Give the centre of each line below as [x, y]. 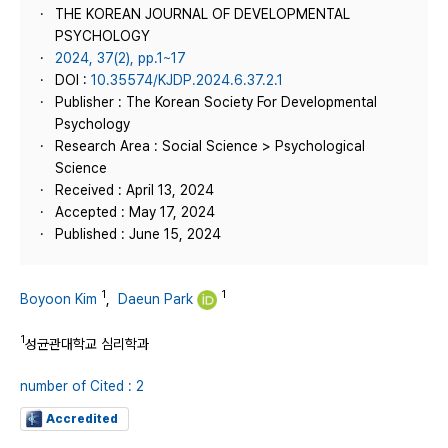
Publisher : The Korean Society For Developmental [216, 102]
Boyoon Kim [58, 298]
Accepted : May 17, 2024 [135, 212]
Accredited [82, 418]
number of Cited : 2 [82, 385]
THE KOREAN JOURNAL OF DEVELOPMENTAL [202, 14]
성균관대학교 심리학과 [87, 343]
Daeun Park [155, 298]
